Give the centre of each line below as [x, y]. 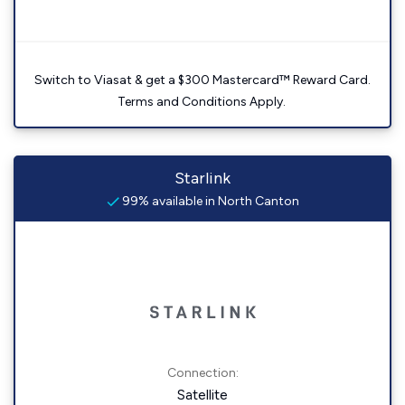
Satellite [202, 395]
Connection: [202, 373]
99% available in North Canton [209, 201]
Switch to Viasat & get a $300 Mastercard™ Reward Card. [202, 80]
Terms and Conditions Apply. [202, 102]
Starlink [202, 178]
